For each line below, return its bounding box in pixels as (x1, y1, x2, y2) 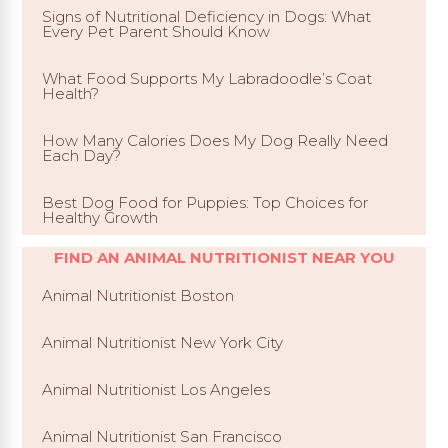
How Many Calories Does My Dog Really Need (42, 130, 389, 150)
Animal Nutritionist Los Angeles (42, 379, 271, 399)
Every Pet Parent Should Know (42, 21, 271, 41)
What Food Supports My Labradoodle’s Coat (42, 68, 373, 88)
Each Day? (42, 145, 122, 165)
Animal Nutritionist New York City (42, 332, 284, 352)
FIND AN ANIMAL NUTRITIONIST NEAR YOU (53, 247, 395, 267)
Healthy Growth (42, 207, 159, 227)
